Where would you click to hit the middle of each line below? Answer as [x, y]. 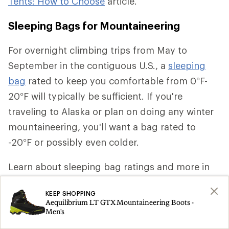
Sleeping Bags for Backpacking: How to [112, 182]
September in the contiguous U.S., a [88, 65]
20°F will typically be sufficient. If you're [95, 96]
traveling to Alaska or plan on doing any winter [111, 111]
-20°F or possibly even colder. [74, 142]
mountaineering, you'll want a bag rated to [102, 127]
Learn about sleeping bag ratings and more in [109, 166]
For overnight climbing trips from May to [98, 50]
